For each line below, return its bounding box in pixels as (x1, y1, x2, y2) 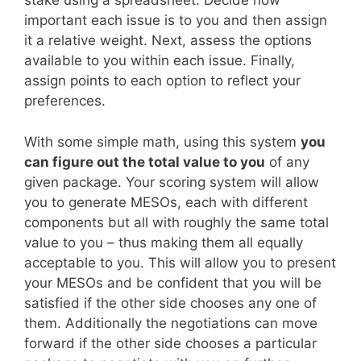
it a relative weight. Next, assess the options (24, 32, 312, 49)
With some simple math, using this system (24, 133, 301, 150)
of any (265, 153, 309, 170)
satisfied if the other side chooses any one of (24, 294, 317, 311)
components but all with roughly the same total (24, 214, 329, 230)
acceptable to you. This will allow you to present (24, 254, 336, 271)
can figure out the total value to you (24, 153, 265, 170)
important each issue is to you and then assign (24, 12, 327, 29)
